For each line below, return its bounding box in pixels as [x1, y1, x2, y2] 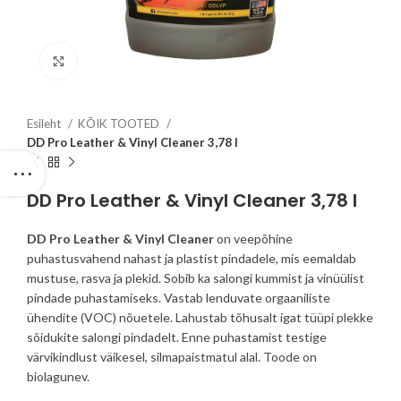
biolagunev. [27, 369, 90, 384]
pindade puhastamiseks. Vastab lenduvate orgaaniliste [27, 290, 330, 305]
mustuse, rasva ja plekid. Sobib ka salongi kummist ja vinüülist [27, 270, 364, 286]
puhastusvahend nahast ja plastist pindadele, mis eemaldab [27, 251, 356, 266]
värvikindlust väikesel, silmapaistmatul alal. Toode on [27, 349, 317, 364]
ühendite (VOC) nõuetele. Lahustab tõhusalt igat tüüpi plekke [27, 310, 373, 325]
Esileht [27, 116, 64, 131]
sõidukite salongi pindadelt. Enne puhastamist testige [27, 329, 327, 345]
